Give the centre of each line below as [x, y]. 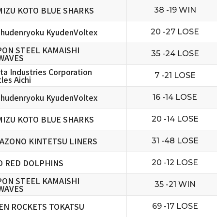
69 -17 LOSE [175, 206]
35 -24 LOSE [175, 54]
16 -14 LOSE [175, 97]
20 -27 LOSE [175, 32]
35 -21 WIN [175, 184]
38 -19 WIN [175, 10]
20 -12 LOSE [175, 163]
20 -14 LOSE [175, 119]
